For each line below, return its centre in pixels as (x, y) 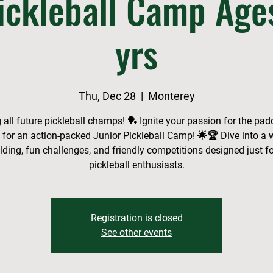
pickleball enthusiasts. (136, 165)
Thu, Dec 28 (107, 96)
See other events (136, 232)
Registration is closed (136, 218)
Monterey (171, 96)
